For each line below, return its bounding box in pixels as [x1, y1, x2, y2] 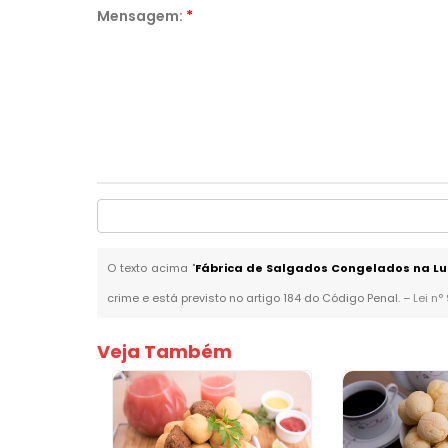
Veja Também [97, 339, 233, 364]
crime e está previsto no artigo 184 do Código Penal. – [107, 290, 414, 306]
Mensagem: [97, 6, 187, 26]
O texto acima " [107, 260, 196, 276]
